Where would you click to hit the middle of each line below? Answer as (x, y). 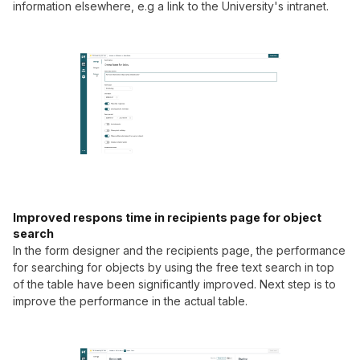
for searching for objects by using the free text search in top (174, 267)
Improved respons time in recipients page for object (167, 217)
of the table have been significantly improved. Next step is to (174, 284)
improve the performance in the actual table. (130, 301)
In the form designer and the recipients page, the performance (179, 250)
